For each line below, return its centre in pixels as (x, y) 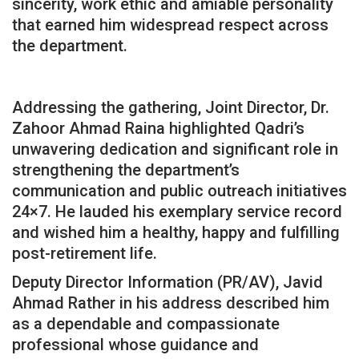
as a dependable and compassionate (146, 323)
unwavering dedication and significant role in (175, 149)
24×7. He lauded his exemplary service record (177, 211)
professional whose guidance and (135, 344)
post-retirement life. (85, 253)
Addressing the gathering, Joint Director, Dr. (171, 107)
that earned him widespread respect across (170, 24)
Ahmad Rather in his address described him (171, 303)
